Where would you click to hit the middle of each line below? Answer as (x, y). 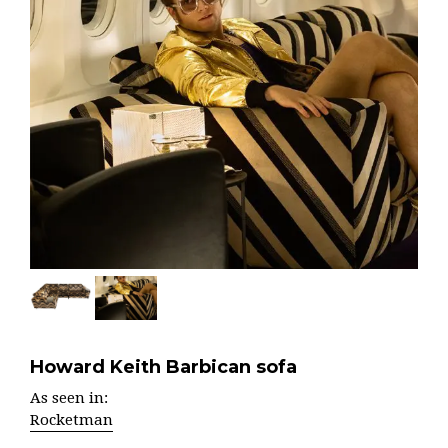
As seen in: (69, 398)
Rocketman (71, 420)
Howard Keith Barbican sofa (163, 367)
